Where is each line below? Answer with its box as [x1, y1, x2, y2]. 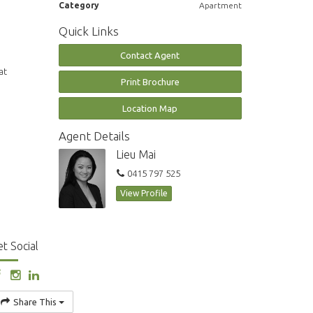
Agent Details [58, 129, 130, 143]
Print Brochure [120, 77, 180, 87]
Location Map [122, 103, 178, 114]
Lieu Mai [116, 148, 156, 161]
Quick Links [58, 24, 119, 38]
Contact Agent [120, 50, 180, 61]
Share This [10, 296, 59, 307]
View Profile [120, 189, 168, 198]
